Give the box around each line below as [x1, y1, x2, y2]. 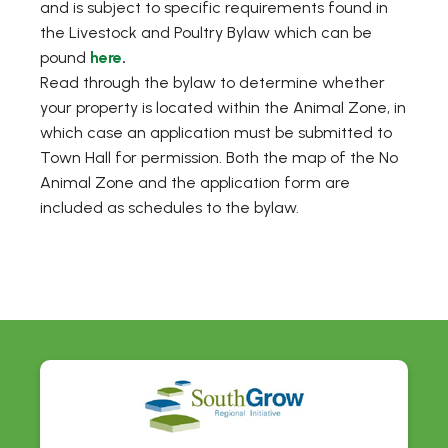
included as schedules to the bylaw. [40, 198, 299, 218]
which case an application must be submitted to [40, 123, 392, 143]
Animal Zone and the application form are [40, 173, 350, 193]
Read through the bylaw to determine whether [40, 73, 385, 93]
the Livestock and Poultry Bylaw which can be [40, 23, 372, 43]
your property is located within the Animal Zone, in [40, 98, 406, 118]
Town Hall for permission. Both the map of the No [40, 148, 398, 168]
